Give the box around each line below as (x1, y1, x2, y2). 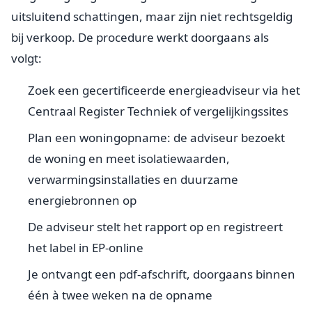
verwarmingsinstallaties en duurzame (28, 171, 238, 187)
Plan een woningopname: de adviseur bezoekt (28, 129, 285, 146)
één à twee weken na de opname (28, 286, 212, 303)
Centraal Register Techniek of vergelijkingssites (28, 102, 288, 119)
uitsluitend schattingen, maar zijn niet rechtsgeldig (11, 8, 292, 24)
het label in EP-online (28, 239, 143, 256)
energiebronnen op (28, 192, 136, 208)
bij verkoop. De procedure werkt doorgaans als (11, 29, 269, 45)
